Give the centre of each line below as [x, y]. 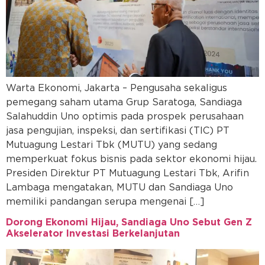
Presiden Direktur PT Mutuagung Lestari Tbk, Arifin [127, 173]
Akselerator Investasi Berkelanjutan [93, 234]
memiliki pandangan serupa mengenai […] [105, 201]
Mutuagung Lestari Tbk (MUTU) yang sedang [112, 145]
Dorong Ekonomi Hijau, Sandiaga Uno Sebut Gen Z [129, 223]
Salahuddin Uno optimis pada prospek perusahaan [125, 116]
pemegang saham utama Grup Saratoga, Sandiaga [124, 102]
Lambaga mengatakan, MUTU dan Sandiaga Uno [119, 187]
